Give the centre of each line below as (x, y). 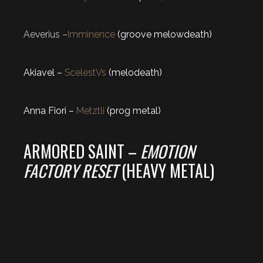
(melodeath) (134, 72)
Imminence (91, 34)
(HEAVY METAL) (166, 170)
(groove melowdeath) (163, 34)
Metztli (90, 110)
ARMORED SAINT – (82, 151)
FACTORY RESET (71, 170)
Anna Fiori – (50, 110)
